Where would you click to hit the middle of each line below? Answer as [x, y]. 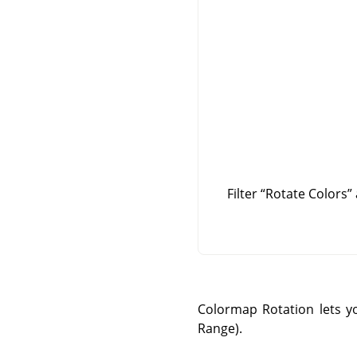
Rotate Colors [306, 194]
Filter [243, 194]
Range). [220, 329]
